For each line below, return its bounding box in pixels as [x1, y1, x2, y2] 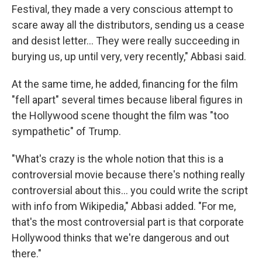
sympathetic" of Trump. [12, 125, 121, 137]
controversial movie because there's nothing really [12, 168, 245, 181]
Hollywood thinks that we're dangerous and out [12, 231, 229, 244]
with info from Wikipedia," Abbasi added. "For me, [12, 199, 236, 212]
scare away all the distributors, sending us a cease [12, 18, 244, 31]
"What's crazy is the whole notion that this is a [12, 152, 223, 165]
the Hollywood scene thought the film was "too [12, 109, 229, 122]
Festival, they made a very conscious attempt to [12, 2, 233, 15]
